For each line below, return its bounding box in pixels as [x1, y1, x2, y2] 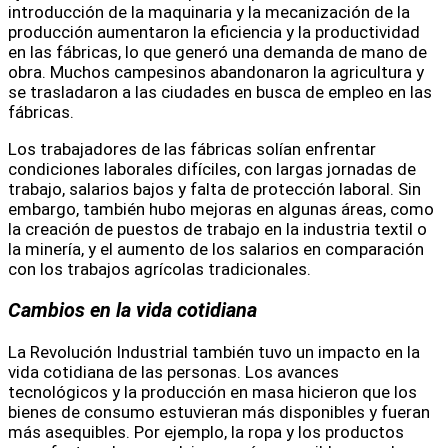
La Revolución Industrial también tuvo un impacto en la [8, 341, 420, 362]
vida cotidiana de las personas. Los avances [8, 361, 339, 382]
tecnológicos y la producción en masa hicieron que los [8, 381, 417, 402]
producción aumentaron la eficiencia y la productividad [8, 21, 420, 42]
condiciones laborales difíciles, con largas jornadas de [8, 158, 416, 179]
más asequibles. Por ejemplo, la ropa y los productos [8, 421, 404, 442]
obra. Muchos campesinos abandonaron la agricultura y [8, 61, 424, 82]
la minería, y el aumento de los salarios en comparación [8, 238, 424, 259]
